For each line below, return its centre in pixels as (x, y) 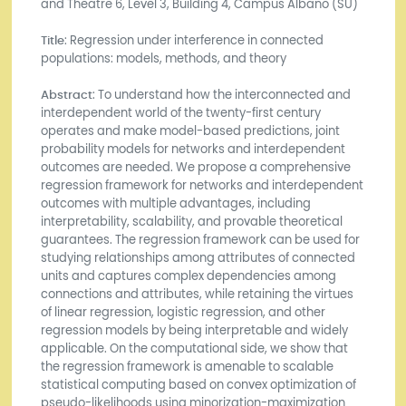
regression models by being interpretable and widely (194, 330)
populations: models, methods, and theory (163, 58)
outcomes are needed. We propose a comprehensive (195, 167)
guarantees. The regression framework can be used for (200, 240)
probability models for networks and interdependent (193, 149)
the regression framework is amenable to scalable (187, 367)
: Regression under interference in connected (193, 40)
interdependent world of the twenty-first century (180, 113)
